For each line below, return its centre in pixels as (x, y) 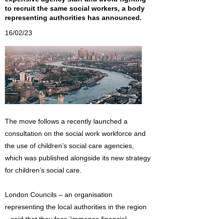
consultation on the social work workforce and (75, 133)
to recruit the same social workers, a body (75, 8)
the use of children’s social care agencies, (69, 146)
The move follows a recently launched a (66, 121)
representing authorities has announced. (73, 18)
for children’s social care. (43, 170)
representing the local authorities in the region (76, 207)
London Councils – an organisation (59, 195)
